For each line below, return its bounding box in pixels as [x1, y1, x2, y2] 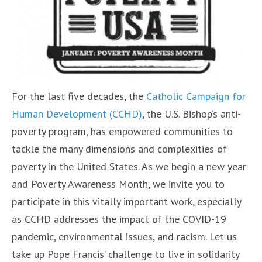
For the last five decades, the [12, 89, 146, 104]
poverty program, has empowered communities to [12, 125, 233, 139]
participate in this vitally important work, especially [12, 195, 241, 209]
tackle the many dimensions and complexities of [12, 142, 227, 156]
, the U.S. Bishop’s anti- [142, 107, 241, 121]
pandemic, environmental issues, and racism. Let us [12, 230, 237, 244]
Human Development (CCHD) [12, 107, 142, 121]
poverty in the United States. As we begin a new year [12, 160, 246, 174]
